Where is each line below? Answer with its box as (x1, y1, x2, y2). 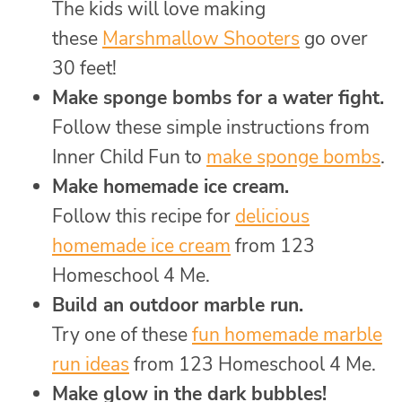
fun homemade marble (192, 322, 382, 348)
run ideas (52, 352, 129, 378)
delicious (235, 204, 310, 230)
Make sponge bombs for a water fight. (52, 85, 384, 111)
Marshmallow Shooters (102, 26, 300, 52)
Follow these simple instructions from (52, 115, 370, 141)
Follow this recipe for (52, 204, 235, 230)
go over (300, 26, 368, 52)
